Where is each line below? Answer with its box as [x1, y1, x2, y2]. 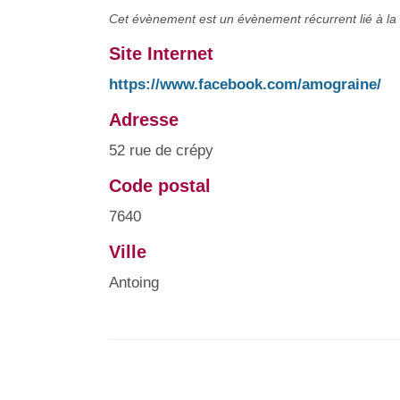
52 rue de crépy [109, 141, 213, 159]
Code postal [109, 175, 211, 196]
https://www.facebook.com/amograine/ [109, 75, 381, 93]
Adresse [109, 109, 179, 129]
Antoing [109, 273, 159, 291]
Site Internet [109, 43, 213, 63]
